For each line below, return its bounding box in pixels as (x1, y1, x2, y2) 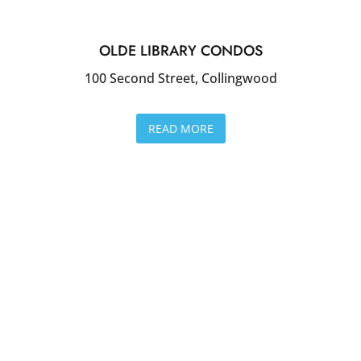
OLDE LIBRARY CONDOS (98, 40, 263, 62)
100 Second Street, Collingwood (84, 69, 277, 88)
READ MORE (147, 121, 214, 137)
